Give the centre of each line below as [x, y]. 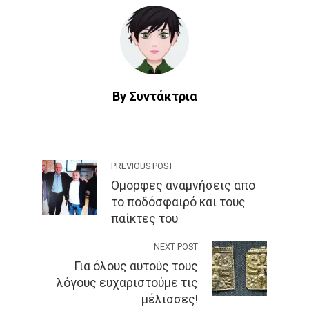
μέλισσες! [170, 300]
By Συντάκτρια [154, 97]
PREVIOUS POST [142, 166]
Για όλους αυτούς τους [136, 267]
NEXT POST [176, 247]
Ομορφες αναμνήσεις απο [183, 186]
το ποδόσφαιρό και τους [178, 202]
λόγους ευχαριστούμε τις [127, 283]
